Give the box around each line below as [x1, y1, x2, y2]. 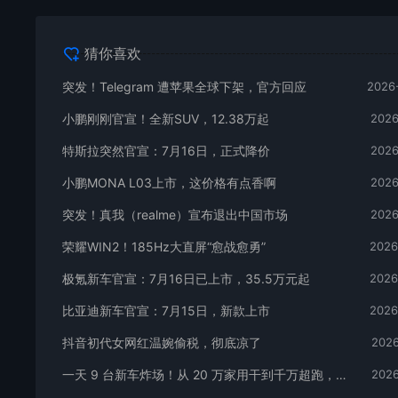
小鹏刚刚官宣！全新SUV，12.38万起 [62, 111, 269, 127]
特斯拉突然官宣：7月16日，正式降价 [62, 143, 270, 159]
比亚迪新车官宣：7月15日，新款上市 [62, 303, 270, 319]
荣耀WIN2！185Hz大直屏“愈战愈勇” [62, 239, 266, 255]
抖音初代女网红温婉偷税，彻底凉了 [62, 335, 261, 351]
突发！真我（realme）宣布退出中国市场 [62, 207, 288, 223]
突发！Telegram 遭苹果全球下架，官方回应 [62, 79, 306, 95]
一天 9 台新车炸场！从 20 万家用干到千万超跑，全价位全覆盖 [336, 367, 346, 383]
